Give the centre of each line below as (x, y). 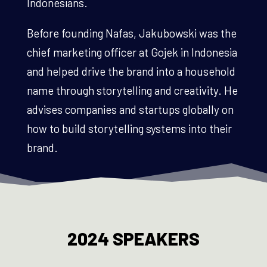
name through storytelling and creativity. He (132, 90)
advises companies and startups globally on (130, 109)
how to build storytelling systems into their (129, 128)
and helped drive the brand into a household (131, 71)
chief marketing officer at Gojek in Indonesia (132, 52)
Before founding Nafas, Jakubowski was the (131, 33)
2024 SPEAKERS (133, 238)
